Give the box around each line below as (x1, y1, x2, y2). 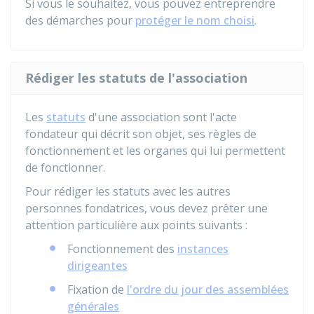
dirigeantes (67, 258, 128, 273)
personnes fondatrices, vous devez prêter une (25, 200, 268, 216)
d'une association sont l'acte (86, 109, 237, 125)
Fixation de (67, 282, 127, 297)
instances (177, 241, 228, 257)
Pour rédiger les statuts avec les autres (25, 184, 231, 199)
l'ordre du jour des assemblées (127, 282, 289, 297)
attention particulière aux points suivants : (25, 217, 247, 233)
